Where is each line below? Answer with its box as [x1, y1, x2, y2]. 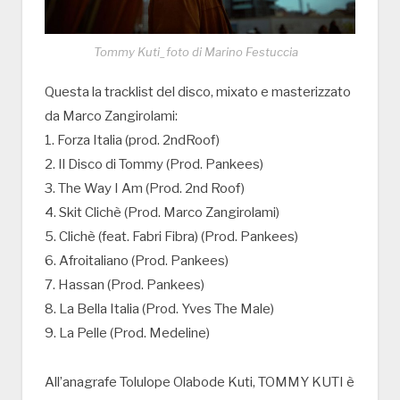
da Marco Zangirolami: [45, 108, 178, 125]
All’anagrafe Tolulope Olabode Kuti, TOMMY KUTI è [45, 373, 354, 390]
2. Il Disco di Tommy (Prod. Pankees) [45, 156, 263, 173]
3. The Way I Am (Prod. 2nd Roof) [45, 180, 245, 197]
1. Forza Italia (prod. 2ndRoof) [45, 132, 220, 149]
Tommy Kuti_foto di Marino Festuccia [93, 45, 298, 60]
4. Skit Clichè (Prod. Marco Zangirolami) [45, 204, 279, 221]
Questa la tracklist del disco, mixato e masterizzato [45, 84, 351, 101]
